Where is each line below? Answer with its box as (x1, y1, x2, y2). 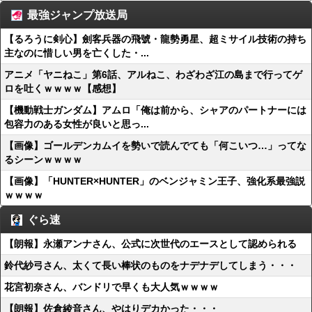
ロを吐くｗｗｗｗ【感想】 (4, 83, 121, 94)
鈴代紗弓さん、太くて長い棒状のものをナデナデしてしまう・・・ (4, 260, 297, 271)
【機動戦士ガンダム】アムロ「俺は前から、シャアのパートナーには (4, 104, 306, 116)
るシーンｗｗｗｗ (4, 154, 82, 165)
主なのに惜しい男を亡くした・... (4, 47, 149, 58)
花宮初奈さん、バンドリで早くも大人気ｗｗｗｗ (4, 281, 219, 292)
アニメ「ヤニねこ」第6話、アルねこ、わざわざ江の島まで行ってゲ (4, 69, 302, 80)
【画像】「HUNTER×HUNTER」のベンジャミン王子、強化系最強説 (4, 175, 305, 187)
